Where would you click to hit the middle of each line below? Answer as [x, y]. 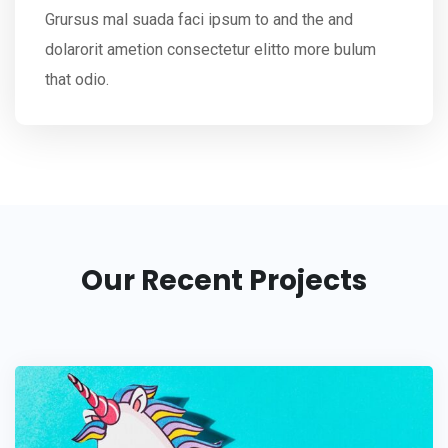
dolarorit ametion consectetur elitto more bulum [210, 49]
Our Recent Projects [224, 280]
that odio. [77, 79]
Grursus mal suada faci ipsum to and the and [199, 19]
